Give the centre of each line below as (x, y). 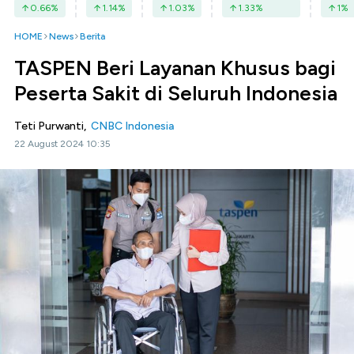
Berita (92, 36)
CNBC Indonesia (132, 126)
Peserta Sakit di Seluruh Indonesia (176, 93)
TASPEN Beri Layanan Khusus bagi (175, 68)
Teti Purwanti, (53, 126)
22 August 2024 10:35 (62, 144)
